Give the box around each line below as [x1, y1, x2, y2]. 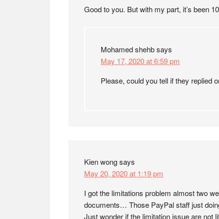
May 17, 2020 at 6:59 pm [101, 56, 180, 66]
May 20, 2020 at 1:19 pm [84, 168, 163, 178]
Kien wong [84, 156, 117, 167]
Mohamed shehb [101, 44, 154, 54]
